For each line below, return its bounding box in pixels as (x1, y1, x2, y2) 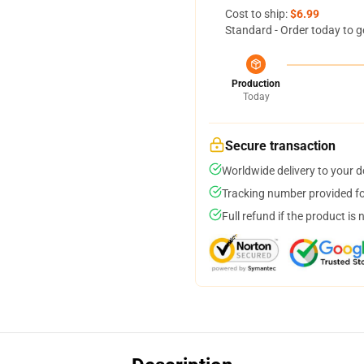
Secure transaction (225, 138, 336, 154)
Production (232, 78, 280, 89)
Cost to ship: (225, 7, 290, 20)
